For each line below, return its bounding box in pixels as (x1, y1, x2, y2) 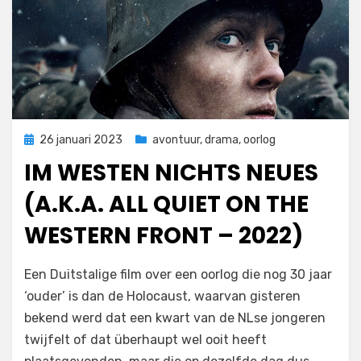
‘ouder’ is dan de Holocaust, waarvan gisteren (24, 288, 301, 304)
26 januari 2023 (39, 133, 122, 147)
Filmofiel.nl (65, 261, 120, 275)
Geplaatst (23, 132, 77, 146)
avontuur (152, 133, 200, 147)
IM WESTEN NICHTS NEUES (24, 157, 318, 189)
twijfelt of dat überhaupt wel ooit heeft (24, 332, 267, 347)
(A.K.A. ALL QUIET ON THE (24, 189, 309, 220)
